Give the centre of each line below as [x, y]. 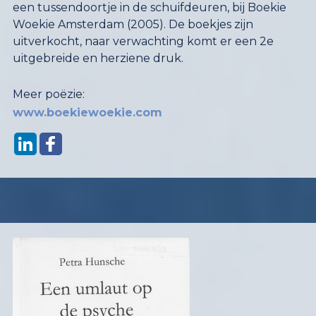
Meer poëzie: [48, 95]
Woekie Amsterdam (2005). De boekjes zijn [133, 25]
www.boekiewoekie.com [87, 113]
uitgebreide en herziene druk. [99, 59]
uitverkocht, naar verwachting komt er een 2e [143, 42]
